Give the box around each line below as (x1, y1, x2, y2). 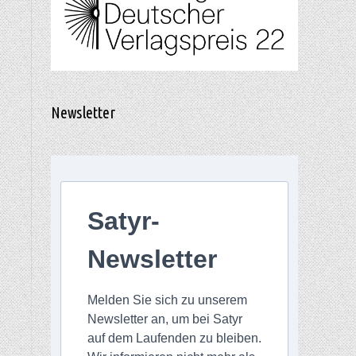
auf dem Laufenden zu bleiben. (87, 331, 261, 346)
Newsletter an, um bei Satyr (87, 312, 242, 327)
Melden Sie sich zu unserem (87, 293, 247, 308)
